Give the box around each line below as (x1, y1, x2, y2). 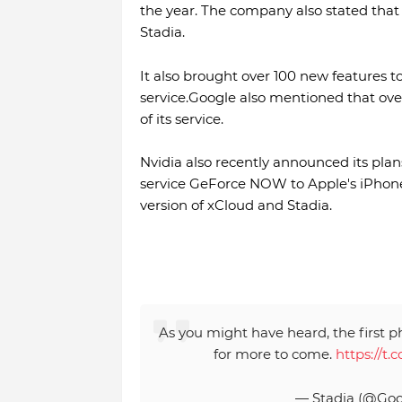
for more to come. (213, 345, 336, 363)
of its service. (139, 110, 223, 128)
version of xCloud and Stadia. (139, 197, 332, 214)
